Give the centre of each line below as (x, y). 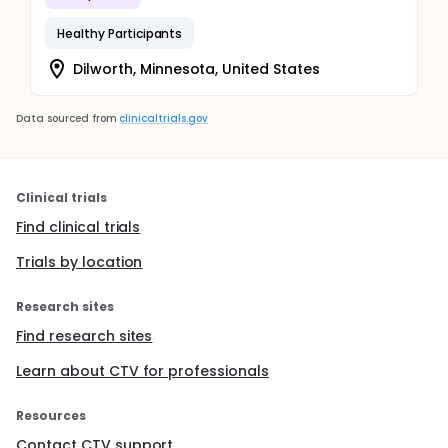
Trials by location (79, 262)
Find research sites (84, 336)
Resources (51, 415)
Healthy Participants (120, 33)
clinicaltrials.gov (163, 118)
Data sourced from (66, 118)
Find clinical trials (78, 227)
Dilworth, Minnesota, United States (196, 68)
